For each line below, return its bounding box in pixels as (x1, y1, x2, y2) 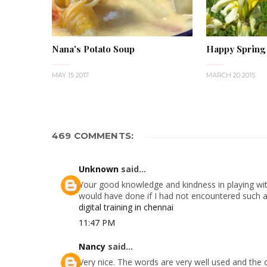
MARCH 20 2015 (206, 70, 255, 79)
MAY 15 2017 (52, 70, 89, 79)
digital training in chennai (79, 201, 173, 213)
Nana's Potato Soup (52, 42, 135, 55)
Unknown (79, 163, 119, 175)
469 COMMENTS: (52, 129, 133, 141)
